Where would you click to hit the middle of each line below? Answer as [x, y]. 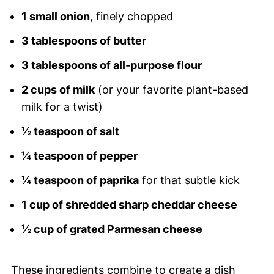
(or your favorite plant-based [171, 90]
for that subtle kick [189, 180]
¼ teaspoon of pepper [79, 156]
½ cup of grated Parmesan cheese [112, 229]
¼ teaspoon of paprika [80, 180]
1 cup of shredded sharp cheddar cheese [129, 205]
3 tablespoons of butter [83, 41]
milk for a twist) [62, 107]
